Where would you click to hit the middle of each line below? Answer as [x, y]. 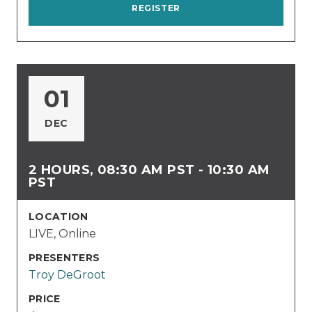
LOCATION [58, 216]
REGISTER [156, 8]
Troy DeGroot [67, 274]
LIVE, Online [62, 233]
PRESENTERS [64, 257]
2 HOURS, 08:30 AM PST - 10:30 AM [149, 170]
